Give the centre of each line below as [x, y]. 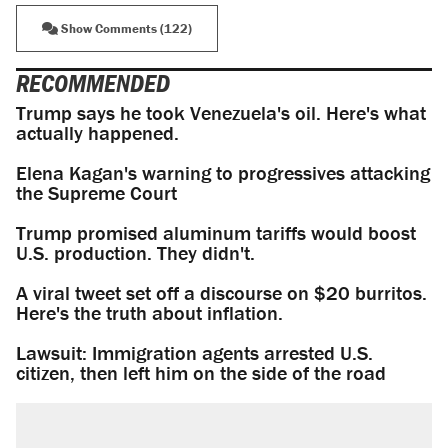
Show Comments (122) [125, 29]
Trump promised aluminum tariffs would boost [216, 233]
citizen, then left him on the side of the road [201, 373]
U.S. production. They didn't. [135, 253]
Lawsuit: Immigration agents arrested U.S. [194, 353]
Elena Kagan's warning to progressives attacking [223, 173]
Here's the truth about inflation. [149, 313]
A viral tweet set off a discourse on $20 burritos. [221, 293]
